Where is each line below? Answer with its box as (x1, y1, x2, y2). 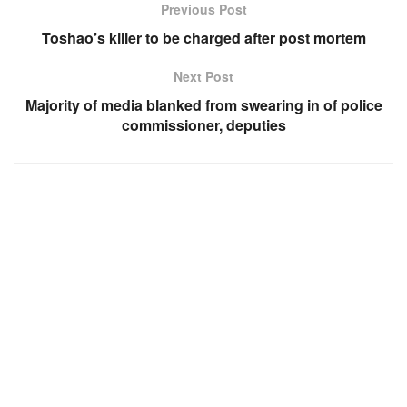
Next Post (174, 67, 233, 86)
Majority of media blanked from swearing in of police (25, 94, 382, 116)
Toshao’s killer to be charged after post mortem (41, 27, 366, 49)
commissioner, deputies (121, 114, 286, 136)
